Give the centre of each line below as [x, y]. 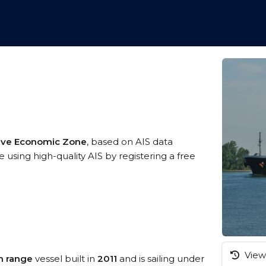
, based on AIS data [130, 142]
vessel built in [65, 259]
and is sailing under [161, 259]
